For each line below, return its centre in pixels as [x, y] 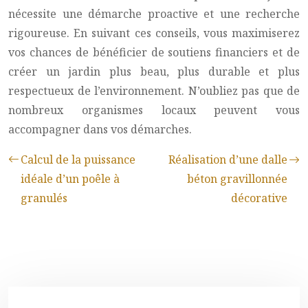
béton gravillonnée [237, 179]
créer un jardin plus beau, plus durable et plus [154, 71]
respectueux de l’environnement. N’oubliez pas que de [154, 91]
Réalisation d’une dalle [228, 159]
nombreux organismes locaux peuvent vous [154, 110]
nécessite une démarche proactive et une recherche [154, 14]
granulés [44, 198]
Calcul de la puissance [78, 159]
